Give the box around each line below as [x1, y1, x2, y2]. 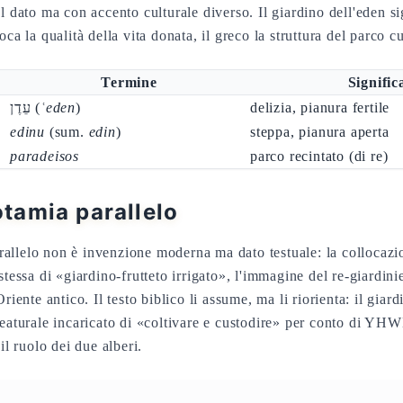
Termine [101, 75, 157, 90]
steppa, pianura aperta [250, 124, 390, 139]
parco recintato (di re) [250, 148, 389, 164]
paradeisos [10, 148, 79, 164]
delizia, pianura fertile [250, 100, 390, 115]
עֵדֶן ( [31, 100, 41, 115]
